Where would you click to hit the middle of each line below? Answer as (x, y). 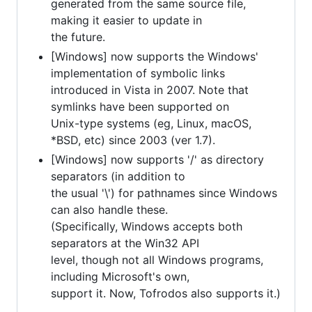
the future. (78, 37)
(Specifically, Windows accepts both (147, 226)
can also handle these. (109, 209)
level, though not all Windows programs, (157, 259)
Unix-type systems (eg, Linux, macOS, (151, 123)
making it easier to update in (126, 20)
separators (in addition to (118, 176)
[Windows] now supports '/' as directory (157, 159)
